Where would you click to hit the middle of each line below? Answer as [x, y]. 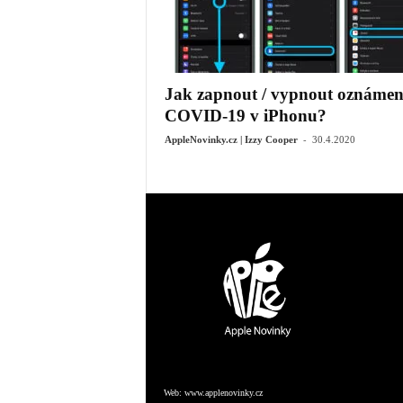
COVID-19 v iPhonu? [245, 116]
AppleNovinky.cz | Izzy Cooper [231, 139]
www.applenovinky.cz [223, 392]
